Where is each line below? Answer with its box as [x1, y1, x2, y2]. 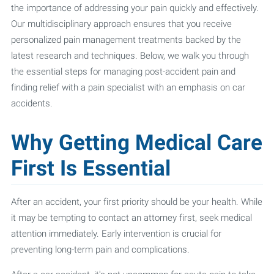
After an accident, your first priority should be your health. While [10, 196, 262, 208]
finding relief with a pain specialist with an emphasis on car [10, 81, 245, 94]
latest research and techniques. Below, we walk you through [10, 50, 249, 62]
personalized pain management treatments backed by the [10, 34, 241, 46]
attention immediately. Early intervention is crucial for [10, 228, 221, 240]
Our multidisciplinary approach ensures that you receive [10, 18, 232, 30]
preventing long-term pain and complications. [10, 243, 190, 256]
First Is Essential [10, 155, 171, 182]
